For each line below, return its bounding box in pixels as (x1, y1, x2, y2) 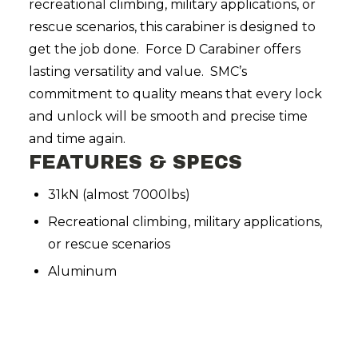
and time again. (29, 131, 125, 146)
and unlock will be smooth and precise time (29, 109, 308, 124)
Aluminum (48, 264, 117, 279)
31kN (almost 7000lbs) (48, 187, 190, 202)
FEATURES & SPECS (29, 152, 242, 173)
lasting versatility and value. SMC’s (29, 64, 247, 79)
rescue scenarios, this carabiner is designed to (29, 19, 316, 34)
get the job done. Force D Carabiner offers (29, 42, 300, 57)
